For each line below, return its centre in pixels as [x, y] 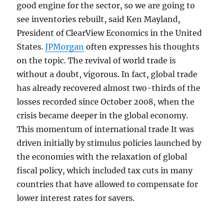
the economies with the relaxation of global [102, 157]
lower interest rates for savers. [76, 198]
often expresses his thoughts [142, 47]
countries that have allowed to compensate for [108, 184]
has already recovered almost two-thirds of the [109, 88]
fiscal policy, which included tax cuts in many [105, 170]
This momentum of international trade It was [106, 129]
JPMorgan [65, 47]
